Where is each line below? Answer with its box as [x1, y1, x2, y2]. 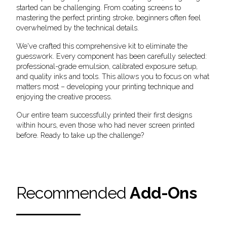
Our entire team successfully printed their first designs [16, 110, 192, 119]
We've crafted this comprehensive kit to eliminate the [16, 42, 187, 50]
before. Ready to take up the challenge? [16, 131, 144, 139]
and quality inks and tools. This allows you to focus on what [16, 72, 209, 81]
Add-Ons [130, 183, 197, 202]
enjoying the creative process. [16, 92, 112, 101]
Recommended [16, 183, 130, 202]
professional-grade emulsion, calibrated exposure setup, [16, 62, 198, 70]
